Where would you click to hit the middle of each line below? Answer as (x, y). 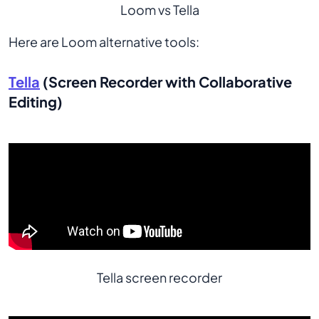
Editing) (36, 102)
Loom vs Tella (159, 10)
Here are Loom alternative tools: (104, 42)
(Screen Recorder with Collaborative (166, 82)
